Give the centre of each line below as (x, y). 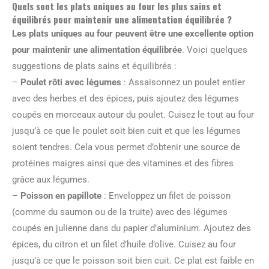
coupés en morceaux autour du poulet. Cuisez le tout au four (133, 115)
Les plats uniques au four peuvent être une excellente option (133, 34)
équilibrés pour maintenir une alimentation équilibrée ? (122, 19)
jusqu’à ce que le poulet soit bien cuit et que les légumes (126, 131)
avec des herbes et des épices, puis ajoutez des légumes (125, 98)
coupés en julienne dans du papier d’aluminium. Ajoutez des (131, 228)
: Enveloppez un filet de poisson (166, 196)
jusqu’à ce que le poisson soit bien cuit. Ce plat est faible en (133, 261)
